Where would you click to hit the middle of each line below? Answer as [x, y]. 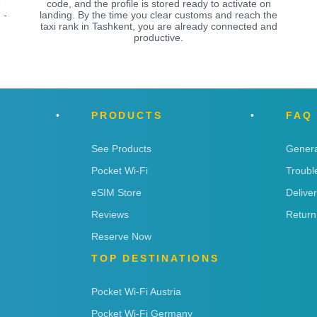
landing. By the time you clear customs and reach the [158, 15]
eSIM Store [116, 192]
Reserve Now [121, 236]
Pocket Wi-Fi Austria [136, 291]
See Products [121, 148]
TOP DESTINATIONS [155, 258]
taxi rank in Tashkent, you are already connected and [158, 26]
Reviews [110, 214]
